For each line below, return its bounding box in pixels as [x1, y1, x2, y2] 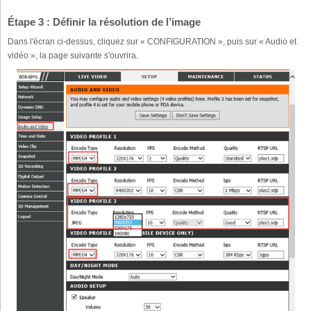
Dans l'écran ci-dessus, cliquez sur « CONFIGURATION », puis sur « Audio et [8, 37, 296, 47]
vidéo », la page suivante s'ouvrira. [8, 51, 138, 61]
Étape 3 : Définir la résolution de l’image [8, 16, 201, 28]
